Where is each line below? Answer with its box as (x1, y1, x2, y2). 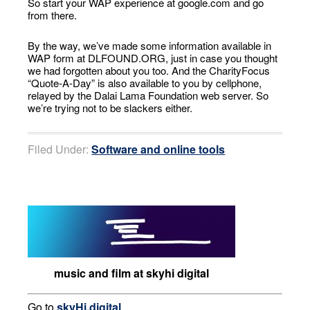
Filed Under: (28, 141, 92, 157)
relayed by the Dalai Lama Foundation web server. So (28, 88, 269, 102)
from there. (28, 8, 77, 22)
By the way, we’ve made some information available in (28, 38, 272, 53)
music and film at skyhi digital (54, 265, 210, 281)
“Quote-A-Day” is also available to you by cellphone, (28, 75, 262, 90)
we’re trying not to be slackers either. (28, 100, 193, 115)
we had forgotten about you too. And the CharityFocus (28, 63, 271, 77)
